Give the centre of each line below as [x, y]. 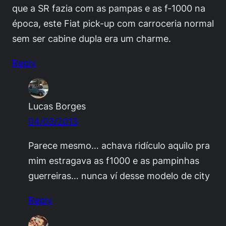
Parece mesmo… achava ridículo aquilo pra [119, 146]
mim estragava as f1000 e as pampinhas [114, 161]
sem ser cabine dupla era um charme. [92, 39]
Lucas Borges [57, 106]
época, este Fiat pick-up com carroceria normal [113, 23]
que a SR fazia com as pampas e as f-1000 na [109, 8]
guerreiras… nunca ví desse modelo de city [119, 176]
